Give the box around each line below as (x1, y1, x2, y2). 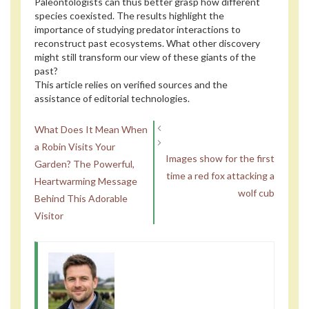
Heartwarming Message (34, 175, 137, 187)
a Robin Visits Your (34, 140, 115, 152)
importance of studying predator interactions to (34, 23, 241, 35)
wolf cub (238, 186, 275, 199)
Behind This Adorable (34, 192, 128, 204)
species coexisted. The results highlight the (34, 9, 224, 21)
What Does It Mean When (34, 123, 148, 135)
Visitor (34, 209, 63, 221)
